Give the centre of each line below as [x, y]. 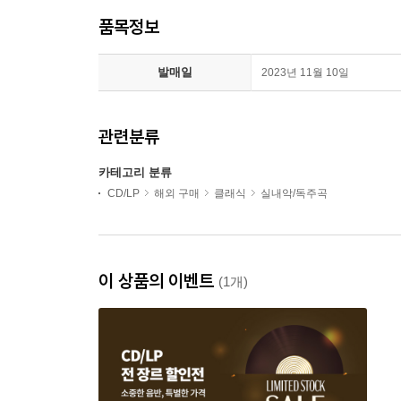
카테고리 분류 [135, 172]
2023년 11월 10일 [305, 73]
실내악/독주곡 [294, 193]
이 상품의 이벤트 [158, 281]
